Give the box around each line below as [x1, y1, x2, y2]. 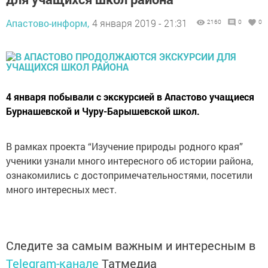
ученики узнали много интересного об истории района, [6, 154, 253, 167]
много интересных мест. [6, 183, 117, 196]
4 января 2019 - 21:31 [92, 17, 187, 30]
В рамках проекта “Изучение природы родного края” [6, 140, 243, 153]
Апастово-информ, [6, 17, 89, 30]
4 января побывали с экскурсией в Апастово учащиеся [6, 90, 254, 103]
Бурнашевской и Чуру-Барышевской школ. [6, 105, 200, 118]
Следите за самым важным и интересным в [6, 237, 255, 254]
